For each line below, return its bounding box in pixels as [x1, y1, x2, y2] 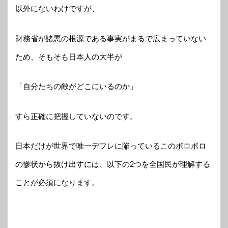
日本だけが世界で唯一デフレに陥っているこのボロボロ [15, 141, 206, 151]
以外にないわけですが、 [15, 4, 99, 13]
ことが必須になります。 [15, 178, 99, 187]
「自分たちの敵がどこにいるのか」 [15, 82, 137, 91]
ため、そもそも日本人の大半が [15, 52, 122, 61]
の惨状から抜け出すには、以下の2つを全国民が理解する [15, 160, 210, 169]
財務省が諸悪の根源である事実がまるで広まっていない [15, 34, 206, 43]
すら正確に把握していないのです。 [15, 111, 137, 121]
